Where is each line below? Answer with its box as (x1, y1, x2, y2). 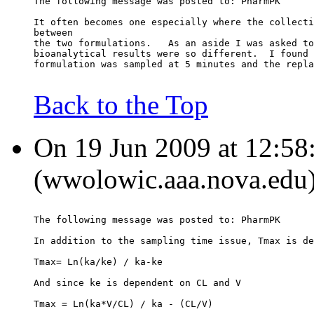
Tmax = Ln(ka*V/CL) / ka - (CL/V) (34, 299, 213, 310)
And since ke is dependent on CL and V (34, 278, 241, 289)
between (34, 27, 73, 39)
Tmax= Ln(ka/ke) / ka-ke (34, 257, 163, 268)
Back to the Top (34, 90, 208, 121)
